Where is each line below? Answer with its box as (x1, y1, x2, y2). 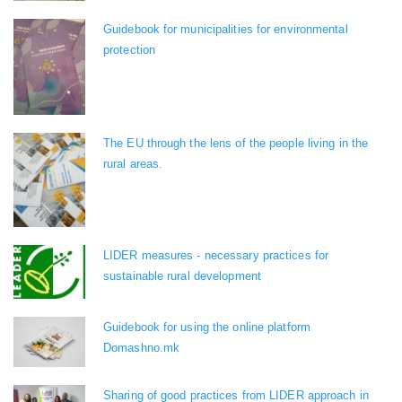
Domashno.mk (103, 341, 180, 355)
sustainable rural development (103, 269, 261, 284)
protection (103, 43, 155, 57)
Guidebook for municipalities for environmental (103, 22, 348, 37)
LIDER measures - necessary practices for (103, 249, 329, 263)
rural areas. (103, 157, 163, 171)
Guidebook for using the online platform (103, 320, 310, 335)
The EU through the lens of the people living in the (103, 136, 369, 151)
